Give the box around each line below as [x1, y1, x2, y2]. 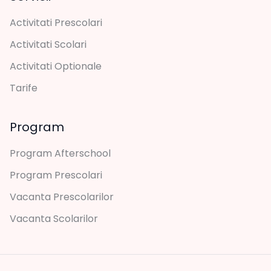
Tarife [10, 80, 38, 95]
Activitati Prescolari [10, 15, 102, 30]
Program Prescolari [10, 168, 102, 182]
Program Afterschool [10, 146, 111, 160]
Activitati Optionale [10, 59, 102, 73]
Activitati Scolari [10, 37, 87, 51]
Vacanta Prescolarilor [10, 189, 114, 204]
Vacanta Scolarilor [10, 211, 98, 226]
